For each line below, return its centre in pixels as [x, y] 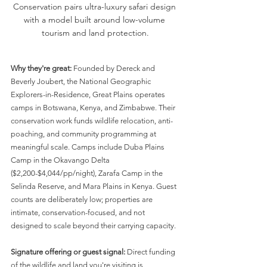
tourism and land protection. [95, 32]
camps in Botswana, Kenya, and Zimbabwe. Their [94, 107]
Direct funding [151, 252]
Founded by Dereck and [114, 68]
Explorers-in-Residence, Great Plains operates [89, 94]
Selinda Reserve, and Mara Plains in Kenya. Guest [94, 186]
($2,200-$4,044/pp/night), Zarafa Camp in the [88, 173]
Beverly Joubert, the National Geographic [82, 81]
